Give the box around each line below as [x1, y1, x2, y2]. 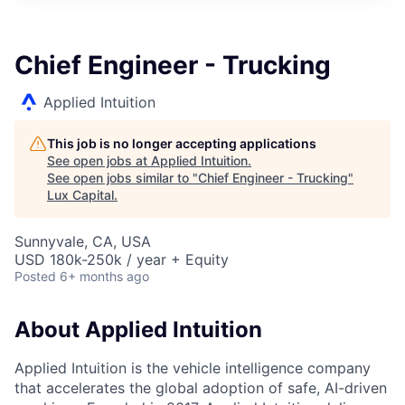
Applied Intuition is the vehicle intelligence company [14, 358, 371, 377]
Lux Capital [47, 187, 114, 202]
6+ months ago [60, 268, 149, 284]
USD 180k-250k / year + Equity [14, 250, 229, 268]
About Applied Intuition [14, 316, 262, 343]
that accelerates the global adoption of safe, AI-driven [14, 378, 387, 397]
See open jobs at [47, 153, 151, 168]
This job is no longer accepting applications [47, 136, 316, 151]
